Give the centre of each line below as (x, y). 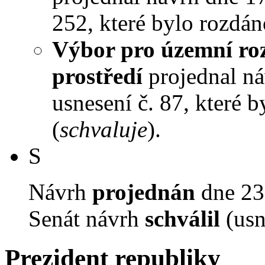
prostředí (97, 76)
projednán (144, 192)
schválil (182, 218)
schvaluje (104, 129)
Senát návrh (87, 218)
